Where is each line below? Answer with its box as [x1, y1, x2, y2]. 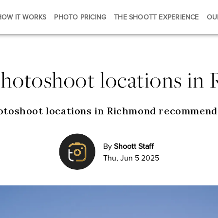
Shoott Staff [114, 140, 154, 151]
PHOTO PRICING [54, 12, 107, 22]
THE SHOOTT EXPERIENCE [114, 12, 199, 22]
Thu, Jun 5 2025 [103, 152, 159, 163]
